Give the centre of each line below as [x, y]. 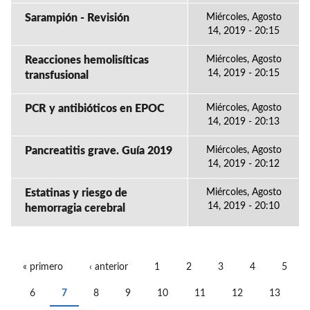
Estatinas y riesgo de [76, 193]
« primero [43, 267]
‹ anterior [109, 267]
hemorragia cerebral [75, 208]
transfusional [57, 75]
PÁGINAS [51, 280]
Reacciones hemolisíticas [87, 60]
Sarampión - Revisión [77, 18]
